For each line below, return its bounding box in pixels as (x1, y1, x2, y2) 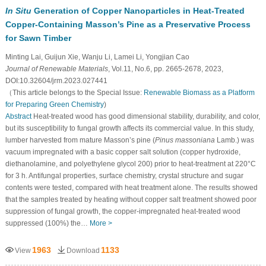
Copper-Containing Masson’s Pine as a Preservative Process (5, 19, 251, 29)
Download (66, 246, 100, 255)
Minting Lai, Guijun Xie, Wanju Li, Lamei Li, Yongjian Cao (5, 52, 189, 61)
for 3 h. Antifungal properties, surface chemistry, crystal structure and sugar (5, 171, 243, 180)
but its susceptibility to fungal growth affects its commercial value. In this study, (5, 123, 254, 132)
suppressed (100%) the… (5, 218, 90, 227)
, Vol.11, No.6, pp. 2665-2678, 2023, (107, 64, 223, 73)
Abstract (5, 112, 31, 121)
